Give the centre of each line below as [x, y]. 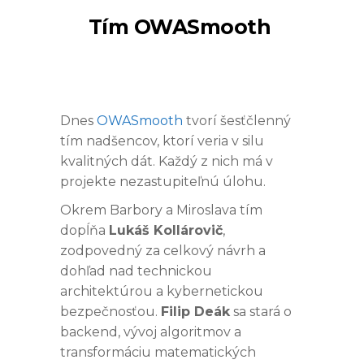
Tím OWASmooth [179, 26]
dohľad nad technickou [136, 271]
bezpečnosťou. [110, 311]
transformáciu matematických [158, 352]
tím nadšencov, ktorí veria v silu [162, 141]
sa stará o [261, 311]
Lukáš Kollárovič [166, 230]
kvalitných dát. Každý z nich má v [167, 161]
